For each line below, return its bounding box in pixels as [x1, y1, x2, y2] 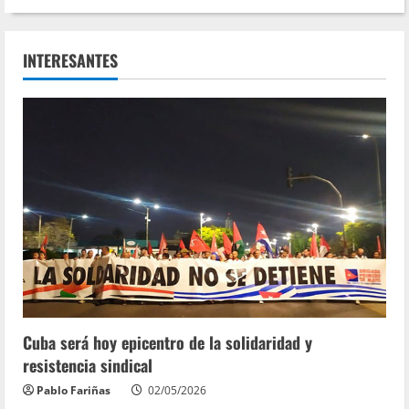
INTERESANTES [23, 48, 118, 73]
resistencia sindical [23, 353, 152, 378]
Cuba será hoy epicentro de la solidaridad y [23, 330, 312, 355]
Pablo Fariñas [37, 383, 110, 399]
